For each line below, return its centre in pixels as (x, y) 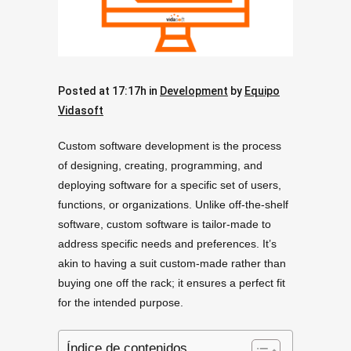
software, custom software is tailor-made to (165, 224)
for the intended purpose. (121, 303)
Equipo (262, 91)
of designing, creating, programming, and (160, 166)
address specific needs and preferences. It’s (167, 244)
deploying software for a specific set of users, (170, 185)
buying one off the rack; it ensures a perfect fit (172, 283)
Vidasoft (81, 111)
